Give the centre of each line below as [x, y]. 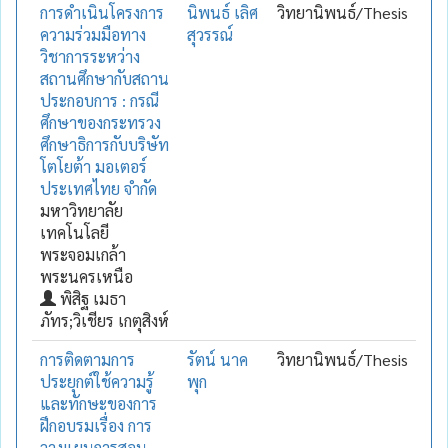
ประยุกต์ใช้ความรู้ [97, 381]
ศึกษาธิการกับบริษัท [104, 144]
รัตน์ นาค [217, 359]
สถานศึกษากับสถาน [104, 78]
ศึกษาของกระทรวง [100, 122]
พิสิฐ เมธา [91, 298]
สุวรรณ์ [210, 34]
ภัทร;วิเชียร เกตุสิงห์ [104, 320]
